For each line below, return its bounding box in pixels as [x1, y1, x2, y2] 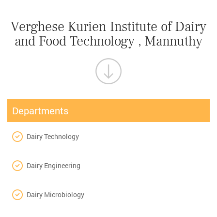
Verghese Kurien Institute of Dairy [11, 17, 206, 35]
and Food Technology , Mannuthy [15, 32, 202, 50]
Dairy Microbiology [27, 189, 84, 199]
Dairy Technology [27, 131, 79, 141]
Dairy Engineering [27, 160, 80, 170]
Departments [12, 104, 68, 117]
